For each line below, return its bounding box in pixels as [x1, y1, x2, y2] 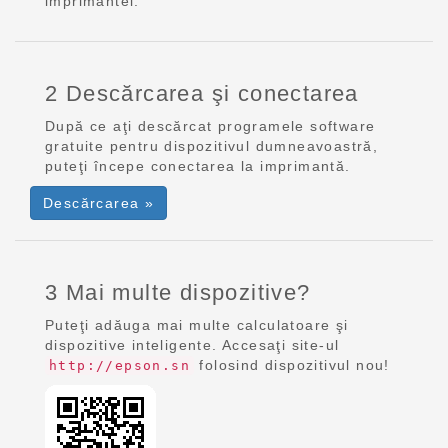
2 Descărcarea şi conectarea [45, 81, 359, 106]
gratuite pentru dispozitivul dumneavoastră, [45, 138, 379, 154]
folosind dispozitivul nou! [194, 357, 390, 373]
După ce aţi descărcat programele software [45, 118, 376, 134]
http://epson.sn [49, 358, 190, 373]
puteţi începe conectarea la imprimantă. [45, 158, 351, 174]
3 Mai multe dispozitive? [45, 280, 311, 305]
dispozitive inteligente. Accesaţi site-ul [45, 337, 340, 353]
